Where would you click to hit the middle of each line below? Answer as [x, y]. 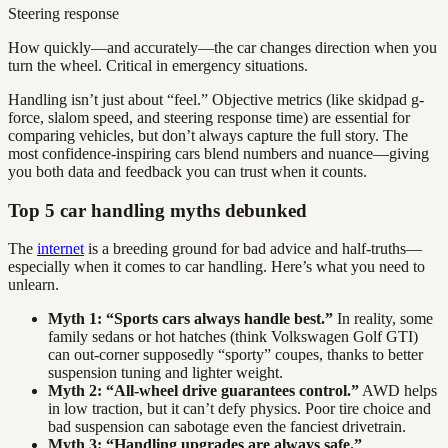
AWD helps [398, 391]
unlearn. [33, 285]
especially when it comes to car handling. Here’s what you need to [216, 267]
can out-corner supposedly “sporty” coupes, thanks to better [235, 355]
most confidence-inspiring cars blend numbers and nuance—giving [218, 153]
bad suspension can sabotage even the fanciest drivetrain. [227, 427]
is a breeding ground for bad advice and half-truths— [253, 249]
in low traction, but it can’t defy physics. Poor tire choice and [239, 409]
